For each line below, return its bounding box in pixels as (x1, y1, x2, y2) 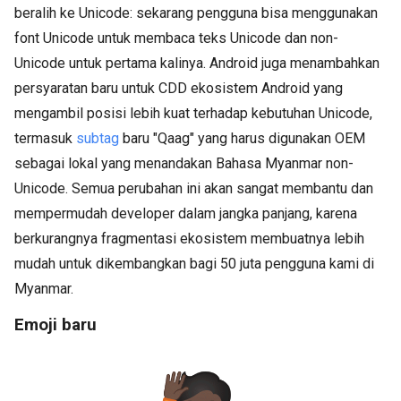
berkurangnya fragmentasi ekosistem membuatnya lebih (14, 230, 364, 248)
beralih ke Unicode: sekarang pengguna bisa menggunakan (14, 4, 378, 22)
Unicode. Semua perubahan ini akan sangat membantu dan (14, 180, 373, 198)
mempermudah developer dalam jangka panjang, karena (14, 205, 357, 223)
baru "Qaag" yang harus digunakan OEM (119, 130, 365, 148)
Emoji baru (14, 315, 97, 336)
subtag (76, 130, 119, 148)
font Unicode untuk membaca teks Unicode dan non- (14, 30, 338, 47)
